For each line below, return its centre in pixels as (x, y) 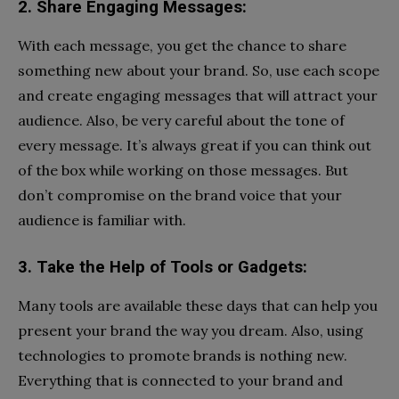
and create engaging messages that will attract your (198, 95)
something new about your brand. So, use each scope (199, 70)
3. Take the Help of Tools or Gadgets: (165, 267)
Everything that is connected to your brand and (180, 380)
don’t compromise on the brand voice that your (180, 195)
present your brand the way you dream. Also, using (191, 330)
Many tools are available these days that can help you (198, 305)
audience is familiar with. (104, 220)
